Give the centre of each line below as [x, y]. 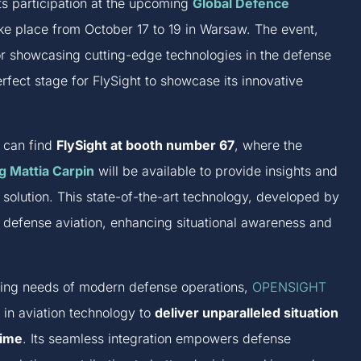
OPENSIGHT [290, 286]
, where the [269, 145]
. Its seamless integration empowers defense [157, 338]
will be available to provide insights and [218, 170]
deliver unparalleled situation [247, 312]
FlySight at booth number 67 [146, 145]
